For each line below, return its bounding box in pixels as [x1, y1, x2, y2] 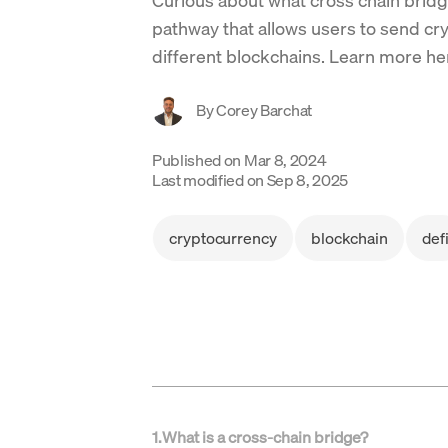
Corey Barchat [216, 99, 312, 120]
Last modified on [152, 169, 264, 190]
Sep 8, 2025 [266, 169, 349, 190]
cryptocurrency [169, 227, 277, 248]
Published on [152, 149, 242, 170]
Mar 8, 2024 [243, 149, 327, 170]
